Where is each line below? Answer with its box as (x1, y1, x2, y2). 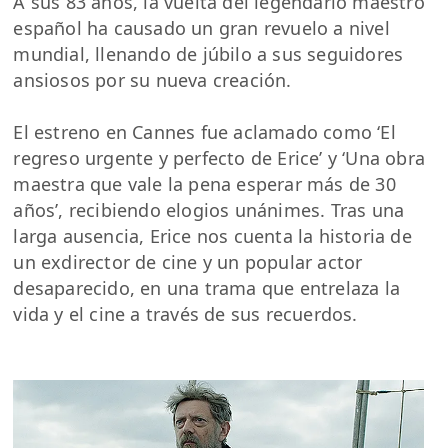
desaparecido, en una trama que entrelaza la (13, 276, 401, 301)
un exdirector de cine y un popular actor (13, 250, 363, 275)
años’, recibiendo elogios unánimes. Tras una (13, 198, 405, 223)
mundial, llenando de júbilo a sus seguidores (13, 42, 404, 67)
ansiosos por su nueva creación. (13, 68, 292, 93)
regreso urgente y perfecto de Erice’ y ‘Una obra (13, 146, 426, 171)
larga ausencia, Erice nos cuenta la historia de (13, 224, 412, 249)
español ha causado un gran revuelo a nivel (13, 16, 390, 41)
